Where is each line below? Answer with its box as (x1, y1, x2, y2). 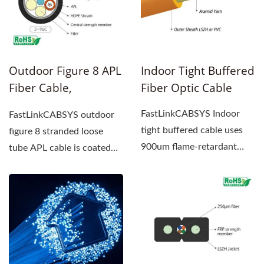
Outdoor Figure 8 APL (9, 62, 121, 78)
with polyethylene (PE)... (9, 159, 108, 169)
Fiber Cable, (9, 80, 72, 95)
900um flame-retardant (141, 141, 237, 151)
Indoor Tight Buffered (141, 62, 255, 78)
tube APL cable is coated (9, 143, 111, 153)
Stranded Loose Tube (9, 97, 121, 113)
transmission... (141, 174, 200, 184)
